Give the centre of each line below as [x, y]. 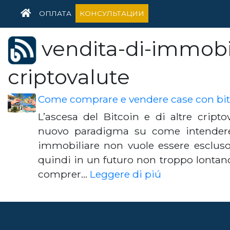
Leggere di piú [126, 174]
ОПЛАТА [55, 13]
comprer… [64, 174]
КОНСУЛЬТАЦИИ [112, 13]
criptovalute [69, 77]
